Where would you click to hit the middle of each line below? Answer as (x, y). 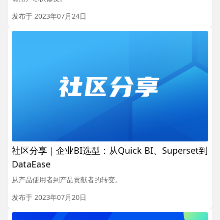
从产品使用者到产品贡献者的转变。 (67, 179)
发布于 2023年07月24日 (49, 16)
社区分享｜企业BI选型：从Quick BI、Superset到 (110, 150)
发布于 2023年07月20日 (49, 197)
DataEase (31, 164)
